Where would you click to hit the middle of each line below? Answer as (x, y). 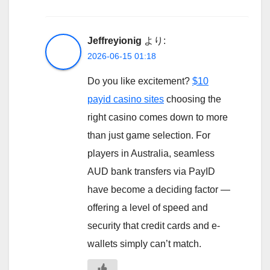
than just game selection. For (149, 136)
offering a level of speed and (148, 208)
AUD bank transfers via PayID (151, 172)
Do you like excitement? (140, 81)
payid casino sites (126, 99)
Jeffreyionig (115, 41)
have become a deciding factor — (159, 190)
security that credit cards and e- (154, 226)
